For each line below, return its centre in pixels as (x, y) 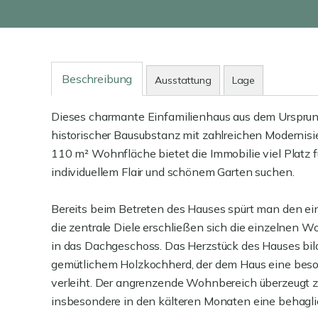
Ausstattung (183, 80)
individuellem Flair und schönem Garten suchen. (173, 172)
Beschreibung (97, 79)
